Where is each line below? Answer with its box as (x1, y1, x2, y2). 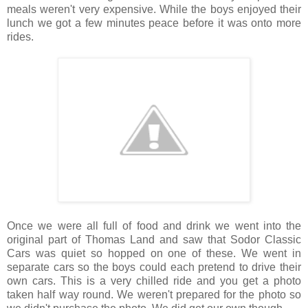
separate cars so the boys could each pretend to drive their (7, 261, 301, 273)
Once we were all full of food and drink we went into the (7, 219, 301, 232)
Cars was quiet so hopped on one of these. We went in (7, 247, 301, 259)
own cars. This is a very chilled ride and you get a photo (7, 274, 301, 287)
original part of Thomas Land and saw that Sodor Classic (7, 233, 301, 245)
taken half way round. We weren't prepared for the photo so (7, 288, 301, 300)
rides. (7, 30, 34, 43)
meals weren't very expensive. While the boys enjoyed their (7, 3, 301, 15)
